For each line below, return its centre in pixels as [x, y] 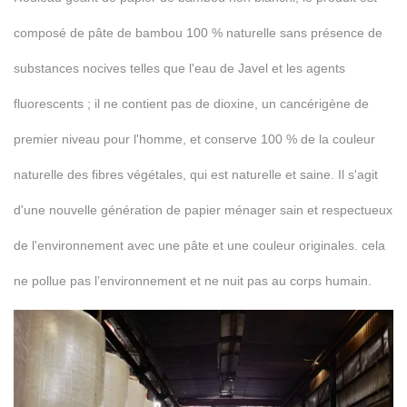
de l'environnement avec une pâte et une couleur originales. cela [199, 246]
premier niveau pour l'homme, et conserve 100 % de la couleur [194, 139]
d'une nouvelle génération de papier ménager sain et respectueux [203, 210]
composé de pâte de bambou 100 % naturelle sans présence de [198, 33]
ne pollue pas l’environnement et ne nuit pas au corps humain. [193, 281]
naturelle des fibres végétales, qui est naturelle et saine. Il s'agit [196, 175]
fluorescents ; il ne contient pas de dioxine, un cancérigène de [191, 104]
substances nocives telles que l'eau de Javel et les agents [179, 69]
